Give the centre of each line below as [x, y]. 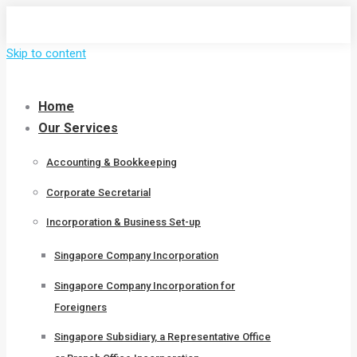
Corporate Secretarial [98, 192]
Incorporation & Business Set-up [124, 222]
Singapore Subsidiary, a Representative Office [163, 336]
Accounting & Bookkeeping [112, 163]
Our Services [78, 128]
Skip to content [46, 53]
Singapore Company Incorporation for [145, 285]
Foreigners [80, 307]
